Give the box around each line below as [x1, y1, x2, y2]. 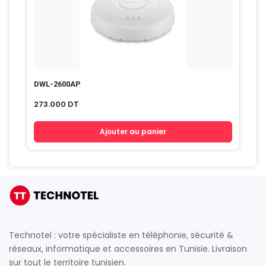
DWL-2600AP [34, 79, 81, 88]
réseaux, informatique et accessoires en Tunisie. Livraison [9, 243, 247, 255]
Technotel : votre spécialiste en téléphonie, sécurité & [9, 229, 233, 241]
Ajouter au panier [100, 126, 166, 137]
